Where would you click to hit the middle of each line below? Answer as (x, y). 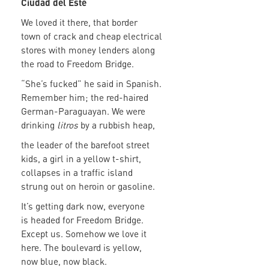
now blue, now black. (64, 261)
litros (66, 125)
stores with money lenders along (89, 50)
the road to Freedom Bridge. (79, 64)
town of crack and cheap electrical (93, 36)
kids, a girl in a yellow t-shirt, (82, 159)
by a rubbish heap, (118, 125)
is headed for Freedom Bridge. (83, 220)
